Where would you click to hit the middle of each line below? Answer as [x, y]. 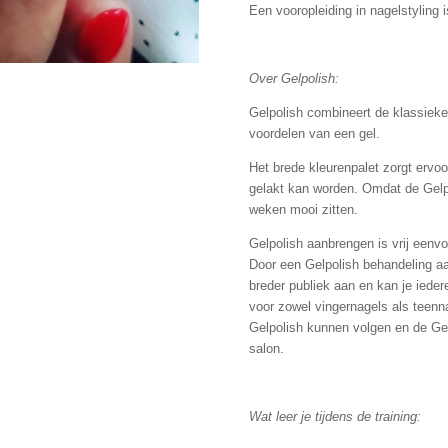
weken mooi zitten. [305, 210]
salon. [266, 349]
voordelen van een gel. [316, 134]
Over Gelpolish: [294, 79]
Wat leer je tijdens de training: [335, 417]
